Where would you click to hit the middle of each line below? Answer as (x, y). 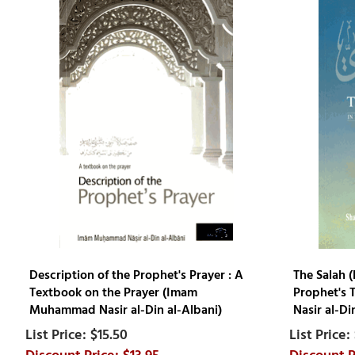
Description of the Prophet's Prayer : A (136, 275)
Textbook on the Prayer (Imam (113, 292)
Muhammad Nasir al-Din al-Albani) (125, 309)
